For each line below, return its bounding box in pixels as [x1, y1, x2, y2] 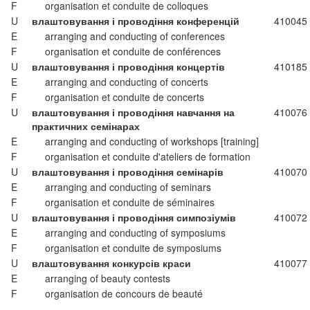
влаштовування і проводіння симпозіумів [32, 210, 236, 224]
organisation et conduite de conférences [45, 44, 221, 58]
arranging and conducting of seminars [45, 180, 211, 194]
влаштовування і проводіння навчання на [32, 105, 235, 119]
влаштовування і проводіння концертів [32, 60, 225, 73]
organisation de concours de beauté [45, 286, 203, 300]
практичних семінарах [32, 119, 140, 133]
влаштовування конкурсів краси [32, 256, 191, 270]
